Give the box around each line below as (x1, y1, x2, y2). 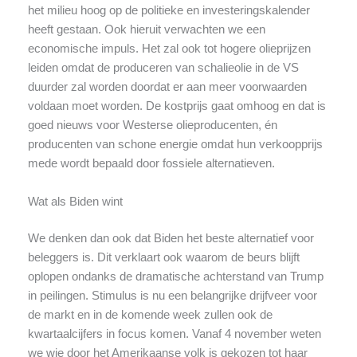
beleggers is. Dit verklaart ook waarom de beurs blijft (27, 250, 300, 264)
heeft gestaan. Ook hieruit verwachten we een (27, 23, 265, 37)
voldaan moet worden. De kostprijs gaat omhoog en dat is (27, 100, 326, 113)
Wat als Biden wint (27, 194, 123, 208)
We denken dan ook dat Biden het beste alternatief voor (27, 231, 314, 245)
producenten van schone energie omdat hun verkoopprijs (27, 138, 323, 151)
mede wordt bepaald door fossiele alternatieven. (27, 157, 275, 171)
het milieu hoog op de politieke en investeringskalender (27, 4, 310, 18)
